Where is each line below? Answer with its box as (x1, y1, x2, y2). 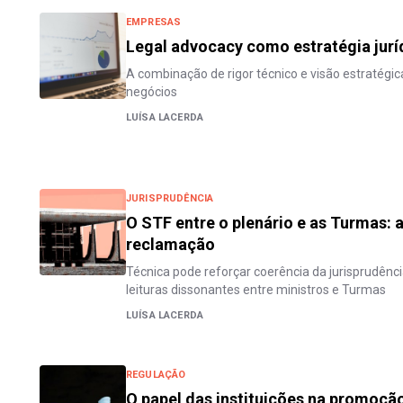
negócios (126, 85, 177, 99)
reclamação (126, 235, 215, 254)
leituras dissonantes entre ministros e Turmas (126, 282, 386, 297)
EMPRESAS (126, 16, 182, 28)
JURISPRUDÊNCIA (126, 193, 214, 204)
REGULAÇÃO (126, 369, 186, 381)
